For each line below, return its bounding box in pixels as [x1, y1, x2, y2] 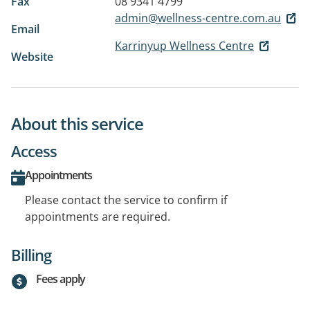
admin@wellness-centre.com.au [115, 10, 281, 26]
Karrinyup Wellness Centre [115, 37, 254, 53]
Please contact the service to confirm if [25, 192, 227, 208]
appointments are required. [25, 208, 170, 224]
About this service [11, 111, 143, 135]
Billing [11, 244, 51, 265]
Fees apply [36, 271, 85, 286]
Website [11, 48, 53, 64]
